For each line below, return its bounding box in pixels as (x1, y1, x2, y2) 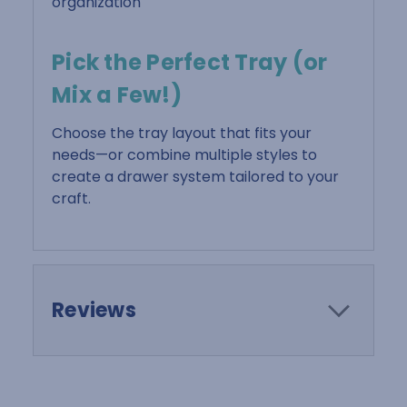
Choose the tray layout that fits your (52, 122, 312, 144)
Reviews (52, 295, 136, 324)
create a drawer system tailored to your (52, 165, 339, 187)
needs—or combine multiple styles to (52, 144, 317, 165)
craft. (52, 187, 91, 209)
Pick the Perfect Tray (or (52, 46, 328, 77)
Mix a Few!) (52, 79, 182, 110)
